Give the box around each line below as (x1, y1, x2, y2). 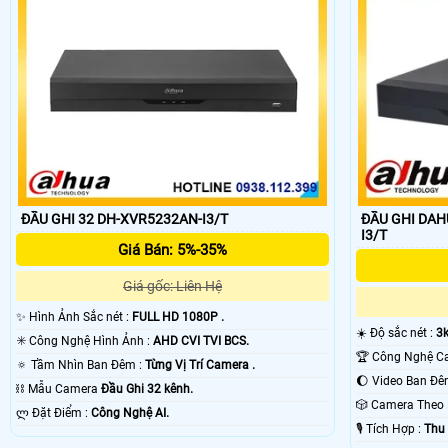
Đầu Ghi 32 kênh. (101, 382, 193, 397)
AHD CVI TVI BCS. (153, 334, 249, 349)
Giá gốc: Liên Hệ (123, 278, 223, 295)
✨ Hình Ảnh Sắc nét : (29, 310, 132, 325)
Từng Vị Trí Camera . (145, 358, 255, 373)
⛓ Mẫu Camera (28, 382, 101, 397)
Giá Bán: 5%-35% (118, 241, 228, 260)
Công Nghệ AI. (91, 406, 169, 421)
